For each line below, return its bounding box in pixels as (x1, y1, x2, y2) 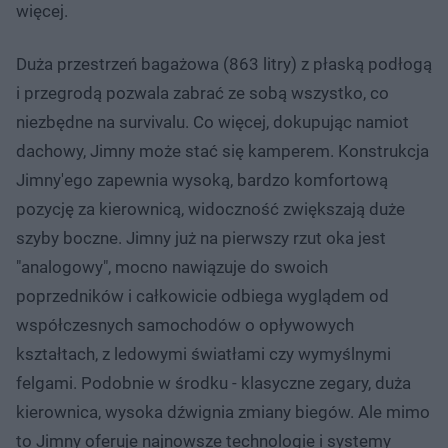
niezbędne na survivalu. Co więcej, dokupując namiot (16, 111, 409, 132)
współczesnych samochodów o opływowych (16, 314, 354, 335)
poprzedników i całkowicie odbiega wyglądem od (16, 285, 389, 306)
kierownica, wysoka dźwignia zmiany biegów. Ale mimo (16, 401, 430, 422)
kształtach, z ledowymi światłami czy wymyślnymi (16, 343, 391, 364)
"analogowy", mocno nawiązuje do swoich (16, 256, 328, 277)
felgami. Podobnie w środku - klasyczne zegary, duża (16, 372, 411, 393)
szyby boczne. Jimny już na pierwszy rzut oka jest (16, 227, 386, 248)
